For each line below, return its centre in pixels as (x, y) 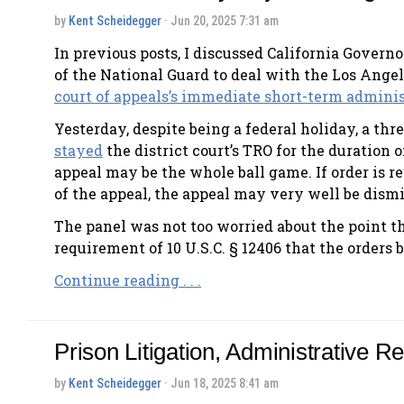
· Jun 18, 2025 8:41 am (220, 384)
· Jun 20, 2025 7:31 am (220, 20)
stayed (78, 151)
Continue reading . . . (128, 280)
